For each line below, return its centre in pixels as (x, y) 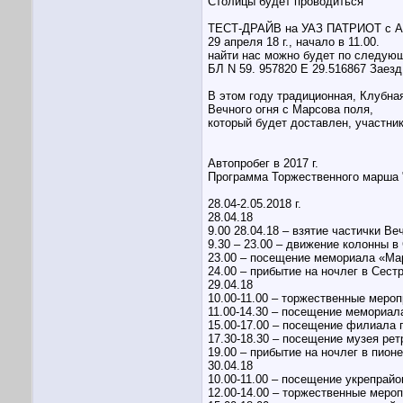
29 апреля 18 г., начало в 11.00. (294, 42)
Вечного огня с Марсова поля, (291, 110)
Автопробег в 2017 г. (263, 164)
